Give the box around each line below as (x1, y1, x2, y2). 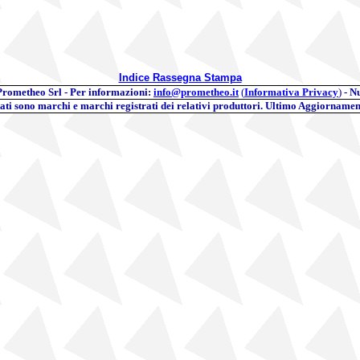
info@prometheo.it (153, 86, 239, 98)
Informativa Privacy (244, 86, 338, 98)
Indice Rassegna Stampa (118, 72, 242, 84)
